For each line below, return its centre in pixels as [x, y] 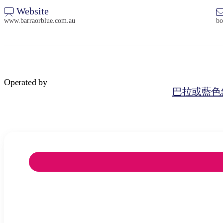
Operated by [26, 82]
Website [31, 11]
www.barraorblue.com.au [40, 20]
